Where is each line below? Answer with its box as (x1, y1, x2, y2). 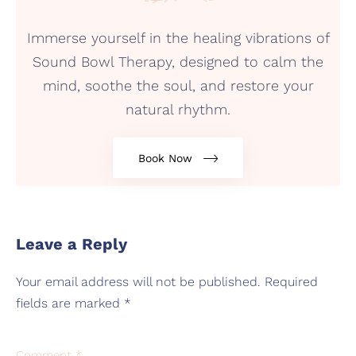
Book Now (138, 151, 193, 164)
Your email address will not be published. (16, 273, 261, 289)
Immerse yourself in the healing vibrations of (26, 29, 330, 47)
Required (265, 273, 318, 289)
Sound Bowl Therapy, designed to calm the (33, 53, 323, 71)
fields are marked (16, 295, 124, 311)
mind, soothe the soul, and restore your (42, 77, 314, 95)
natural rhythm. (126, 101, 230, 118)
